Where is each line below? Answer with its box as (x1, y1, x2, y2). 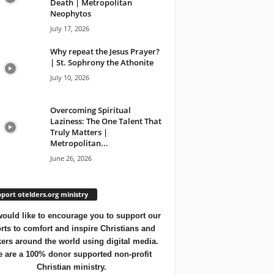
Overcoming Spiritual (50, 104, 131, 116)
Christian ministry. (36, 262, 106, 272)
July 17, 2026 (50, 23, 89, 33)
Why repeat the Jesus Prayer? (50, 45, 160, 57)
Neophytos (50, 7, 91, 19)
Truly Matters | (50, 126, 108, 138)
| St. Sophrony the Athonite (50, 56, 154, 68)
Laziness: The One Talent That (50, 115, 161, 127)
